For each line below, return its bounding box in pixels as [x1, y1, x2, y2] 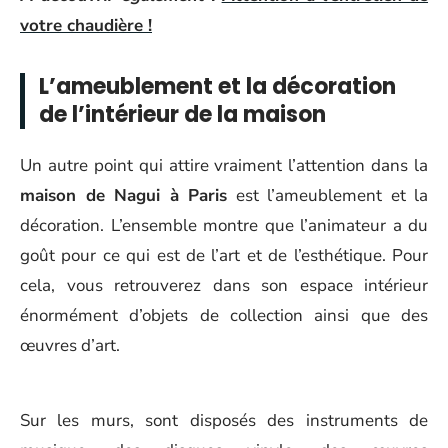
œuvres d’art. [20, 334, 120, 357]
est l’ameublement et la [227, 184, 428, 207]
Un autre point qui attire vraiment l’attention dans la [20, 154, 428, 177]
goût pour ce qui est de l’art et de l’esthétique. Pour [20, 244, 428, 267]
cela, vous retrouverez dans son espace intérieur [20, 274, 428, 297]
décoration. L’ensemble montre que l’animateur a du [20, 214, 428, 237]
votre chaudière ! [20, 13, 152, 37]
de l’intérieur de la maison [39, 98, 326, 130]
